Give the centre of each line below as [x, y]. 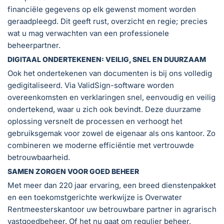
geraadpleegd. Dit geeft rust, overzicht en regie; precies [107, 21]
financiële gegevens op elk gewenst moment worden [102, 9]
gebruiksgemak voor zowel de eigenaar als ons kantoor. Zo [111, 133]
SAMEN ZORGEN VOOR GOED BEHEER [73, 171]
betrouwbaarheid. [39, 157]
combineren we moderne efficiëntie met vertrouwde [101, 145]
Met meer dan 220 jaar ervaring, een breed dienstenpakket [112, 185]
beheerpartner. [34, 45]
